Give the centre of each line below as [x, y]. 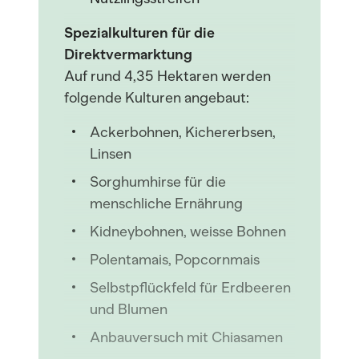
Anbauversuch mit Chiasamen [186, 337]
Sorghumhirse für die [158, 182]
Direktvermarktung [128, 54]
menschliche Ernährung [166, 204]
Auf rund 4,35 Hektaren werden [167, 76]
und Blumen [129, 309]
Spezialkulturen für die [139, 33]
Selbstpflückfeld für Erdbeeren [190, 288]
